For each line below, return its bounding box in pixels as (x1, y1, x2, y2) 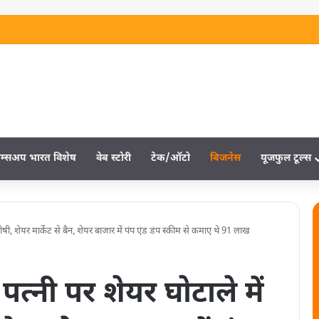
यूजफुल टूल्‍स (261, 152, 311, 165)
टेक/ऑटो (151, 152, 190, 165)
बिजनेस (210, 152, 241, 165)
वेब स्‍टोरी (96, 152, 131, 165)
